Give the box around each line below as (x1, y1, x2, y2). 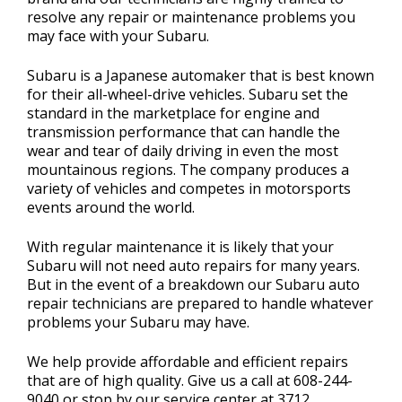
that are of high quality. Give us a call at (27, 371, 293, 390)
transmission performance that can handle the (27, 122, 340, 142)
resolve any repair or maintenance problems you (27, 7, 355, 27)
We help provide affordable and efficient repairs (27, 352, 348, 371)
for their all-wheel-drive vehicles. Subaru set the (27, 84, 348, 104)
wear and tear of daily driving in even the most (27, 141, 338, 161)
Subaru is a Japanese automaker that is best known (27, 66, 374, 85)
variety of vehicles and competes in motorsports (27, 179, 351, 198)
